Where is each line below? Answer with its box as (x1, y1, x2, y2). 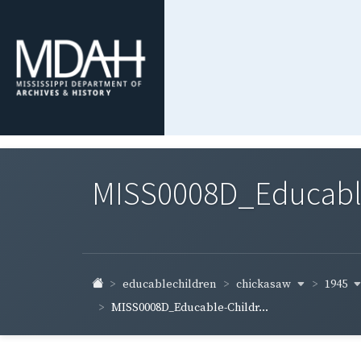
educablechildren (122, 277, 217, 293)
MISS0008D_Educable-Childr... (111, 300, 268, 315)
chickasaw (236, 276, 293, 292)
